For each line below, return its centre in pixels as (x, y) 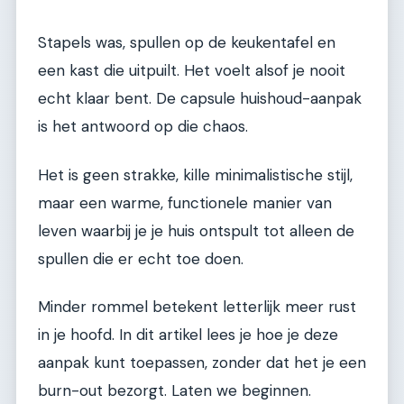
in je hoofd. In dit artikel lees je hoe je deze (188, 334)
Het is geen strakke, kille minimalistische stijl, (195, 174)
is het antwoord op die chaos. (143, 127)
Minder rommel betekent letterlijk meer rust (197, 306)
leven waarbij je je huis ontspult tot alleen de (196, 230)
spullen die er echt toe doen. (141, 258)
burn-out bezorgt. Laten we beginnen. (174, 390)
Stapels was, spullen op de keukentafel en (187, 43)
